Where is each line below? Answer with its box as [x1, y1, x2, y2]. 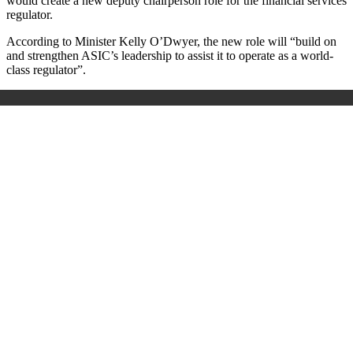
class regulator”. [6, 62, 86, 76]
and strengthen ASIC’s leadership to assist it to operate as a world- [6, 48, 333, 62]
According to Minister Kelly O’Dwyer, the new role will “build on [6, 34, 336, 48]
